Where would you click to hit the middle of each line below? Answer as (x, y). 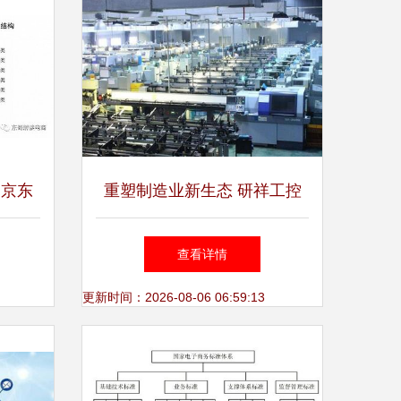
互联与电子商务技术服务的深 (202, 244)
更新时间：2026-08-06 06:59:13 (174, 297)
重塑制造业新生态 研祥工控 (202, 191)
